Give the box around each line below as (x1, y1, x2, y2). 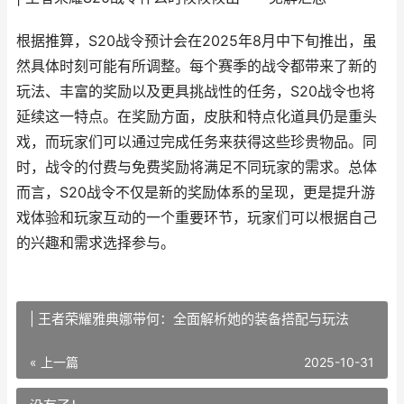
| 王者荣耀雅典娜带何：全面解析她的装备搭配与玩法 (30, 310, 349, 327)
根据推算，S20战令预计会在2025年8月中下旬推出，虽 (16, 32, 377, 50)
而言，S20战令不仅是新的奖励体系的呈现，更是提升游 (16, 184, 375, 201)
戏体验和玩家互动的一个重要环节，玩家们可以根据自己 (16, 209, 377, 226)
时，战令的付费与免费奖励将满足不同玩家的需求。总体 (16, 159, 377, 176)
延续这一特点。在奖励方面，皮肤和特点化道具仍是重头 (16, 108, 377, 125)
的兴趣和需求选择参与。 (16, 234, 175, 252)
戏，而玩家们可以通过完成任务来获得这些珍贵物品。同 (16, 133, 377, 151)
